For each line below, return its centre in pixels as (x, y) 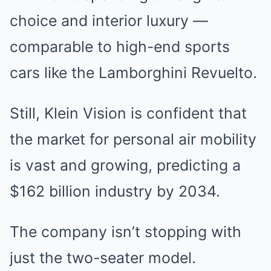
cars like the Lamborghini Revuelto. (133, 73)
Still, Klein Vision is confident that (128, 113)
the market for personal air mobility (133, 139)
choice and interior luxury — (109, 21)
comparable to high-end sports (120, 47)
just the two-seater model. (103, 258)
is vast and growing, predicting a (125, 165)
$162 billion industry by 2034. (115, 191)
